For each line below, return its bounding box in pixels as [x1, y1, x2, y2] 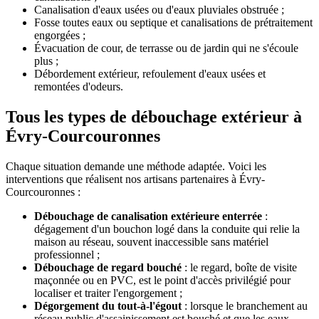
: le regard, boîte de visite [182, 261, 297, 274]
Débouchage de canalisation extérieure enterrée [34, 210, 262, 223]
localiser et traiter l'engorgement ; [34, 287, 182, 300]
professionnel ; [34, 249, 100, 261]
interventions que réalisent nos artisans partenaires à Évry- [6, 173, 265, 186]
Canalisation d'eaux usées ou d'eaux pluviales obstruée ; [34, 4, 284, 16]
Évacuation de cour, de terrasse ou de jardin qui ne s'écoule [34, 42, 298, 55]
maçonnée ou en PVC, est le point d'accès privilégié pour [34, 274, 291, 287]
